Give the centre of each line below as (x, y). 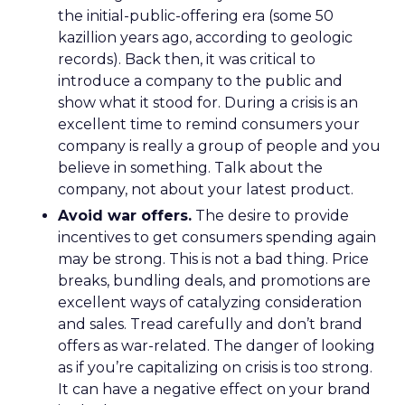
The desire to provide (270, 216)
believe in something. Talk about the (190, 168)
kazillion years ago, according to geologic (205, 38)
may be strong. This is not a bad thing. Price (213, 259)
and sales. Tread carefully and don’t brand (210, 324)
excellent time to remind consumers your (209, 124)
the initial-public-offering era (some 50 (196, 16)
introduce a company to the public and (200, 81)
